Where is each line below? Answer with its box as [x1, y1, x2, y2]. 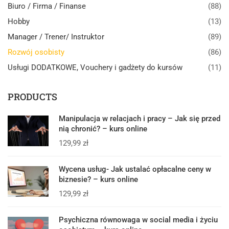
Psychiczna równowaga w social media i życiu [59, 215, 218, 224]
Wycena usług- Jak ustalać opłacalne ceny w [59, 164, 211, 174]
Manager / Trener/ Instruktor [8, 32, 104, 41]
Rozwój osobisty [8, 47, 64, 57]
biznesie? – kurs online [59, 174, 138, 184]
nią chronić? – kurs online [59, 124, 147, 133]
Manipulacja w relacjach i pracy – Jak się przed [59, 113, 220, 123]
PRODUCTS [8, 90, 57, 103]
